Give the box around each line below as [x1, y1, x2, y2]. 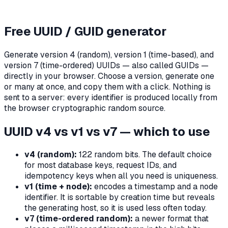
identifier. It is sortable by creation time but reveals [24, 192, 215, 203]
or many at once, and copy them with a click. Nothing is [4, 81, 211, 92]
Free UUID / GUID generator [4, 23, 166, 39]
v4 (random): [24, 149, 77, 160]
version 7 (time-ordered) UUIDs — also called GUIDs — [4, 60, 209, 71]
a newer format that [133, 213, 209, 224]
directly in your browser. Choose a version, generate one [4, 70, 214, 81]
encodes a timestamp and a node [92, 181, 218, 192]
